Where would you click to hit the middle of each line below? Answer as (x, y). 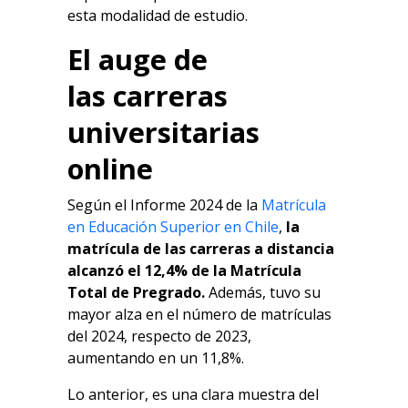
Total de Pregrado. (136, 293)
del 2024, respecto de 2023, (159, 337)
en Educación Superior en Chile (173, 227)
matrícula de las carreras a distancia (201, 249)
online (110, 169)
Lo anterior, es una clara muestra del (193, 395)
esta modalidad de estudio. (158, 16)
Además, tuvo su (263, 293)
